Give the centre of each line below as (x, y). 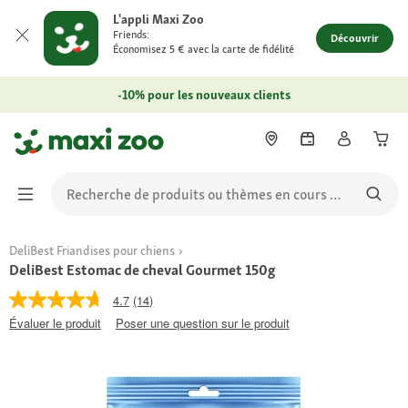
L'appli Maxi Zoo (158, 19)
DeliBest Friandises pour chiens (92, 250)
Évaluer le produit (55, 323)
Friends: (131, 35)
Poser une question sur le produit (203, 323)
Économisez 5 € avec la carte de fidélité (204, 49)
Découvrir (355, 38)
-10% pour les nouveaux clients (204, 95)
